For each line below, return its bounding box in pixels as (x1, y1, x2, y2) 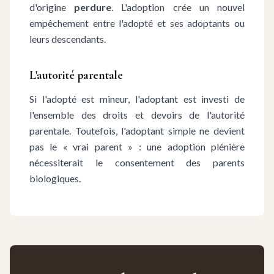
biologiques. (29, 172, 81, 184)
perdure (74, 1, 112, 13)
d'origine (29, 1, 75, 13)
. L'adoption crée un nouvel (111, 1, 245, 13)
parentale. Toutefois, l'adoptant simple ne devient (29, 125, 245, 136)
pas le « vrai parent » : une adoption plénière (29, 141, 245, 152)
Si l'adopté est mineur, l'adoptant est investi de (29, 93, 245, 105)
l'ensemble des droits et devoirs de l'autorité (29, 109, 245, 120)
